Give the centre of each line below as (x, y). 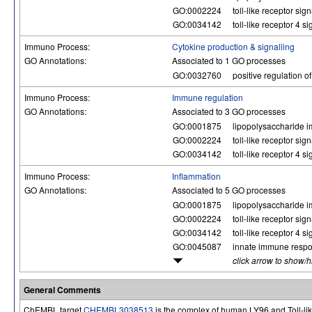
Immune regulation (208, 97)
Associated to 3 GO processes (229, 111)
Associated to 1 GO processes (229, 60)
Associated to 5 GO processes (229, 190)
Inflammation (196, 176)
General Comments (62, 290)
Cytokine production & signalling (233, 46)
